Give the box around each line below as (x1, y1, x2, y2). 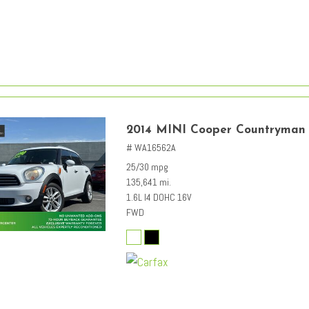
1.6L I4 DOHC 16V (126, 190, 192, 203)
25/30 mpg (126, 160, 168, 173)
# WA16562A (126, 141, 176, 154)
